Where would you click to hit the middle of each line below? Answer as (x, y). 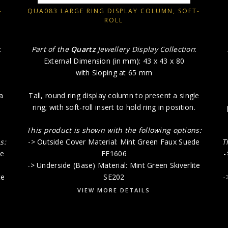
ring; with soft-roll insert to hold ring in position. (114, 107)
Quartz (83, 49)
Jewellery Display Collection (145, 49)
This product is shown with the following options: (114, 130)
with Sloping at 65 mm (114, 73)
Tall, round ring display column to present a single (114, 96)
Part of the (51, 49)
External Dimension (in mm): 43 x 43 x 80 (114, 61)
